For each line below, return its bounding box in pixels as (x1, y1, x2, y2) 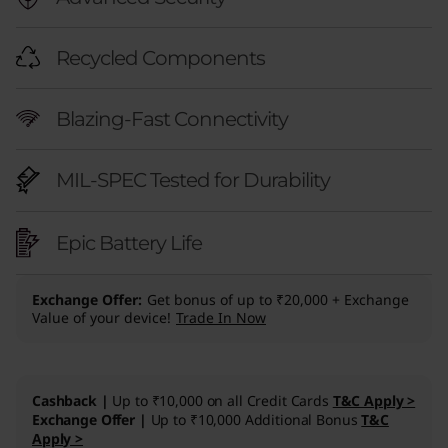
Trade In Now (176, 308, 266, 328)
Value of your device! (32, 308, 171, 328)
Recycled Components (56, 45, 265, 70)
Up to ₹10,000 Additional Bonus (150, 410, 362, 430)
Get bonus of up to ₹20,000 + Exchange (147, 290, 409, 310)
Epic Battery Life (56, 231, 202, 256)
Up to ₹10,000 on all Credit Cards (112, 391, 333, 411)
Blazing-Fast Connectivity (56, 106, 288, 131)
